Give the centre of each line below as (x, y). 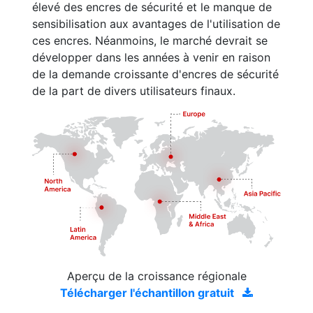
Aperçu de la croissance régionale (156, 276)
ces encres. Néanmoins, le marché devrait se (150, 41)
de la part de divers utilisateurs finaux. (134, 91)
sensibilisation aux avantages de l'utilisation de (156, 24)
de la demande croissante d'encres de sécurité (155, 74)
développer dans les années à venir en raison (151, 57)
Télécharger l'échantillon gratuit (148, 292)
